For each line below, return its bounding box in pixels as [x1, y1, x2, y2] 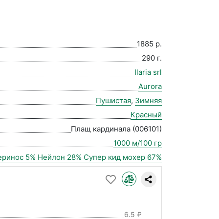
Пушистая [96, 96, 131, 106]
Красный [131, 110, 162, 120]
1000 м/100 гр [113, 138, 162, 148]
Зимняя [135, 96, 162, 106]
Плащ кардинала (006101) [71, 124, 162, 134]
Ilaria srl [134, 67, 162, 77]
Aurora [138, 82, 162, 91]
